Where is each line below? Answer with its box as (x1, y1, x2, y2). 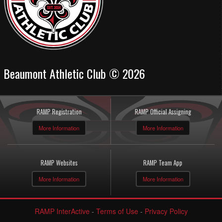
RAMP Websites (40, 158, 78, 167)
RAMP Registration (36, 107, 82, 116)
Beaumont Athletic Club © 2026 (3, 64, 145, 82)
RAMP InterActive (34, 206, 90, 216)
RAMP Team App (143, 158, 182, 167)
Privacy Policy (144, 206, 188, 216)
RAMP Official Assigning (134, 107, 191, 116)
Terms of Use (96, 206, 138, 216)
